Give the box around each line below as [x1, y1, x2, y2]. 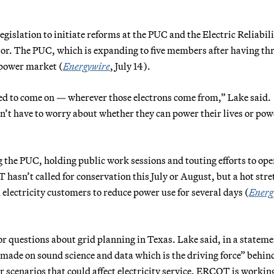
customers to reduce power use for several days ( [47, 185, 249, 198]
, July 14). [110, 59, 150, 72]
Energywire [63, 59, 110, 72]
